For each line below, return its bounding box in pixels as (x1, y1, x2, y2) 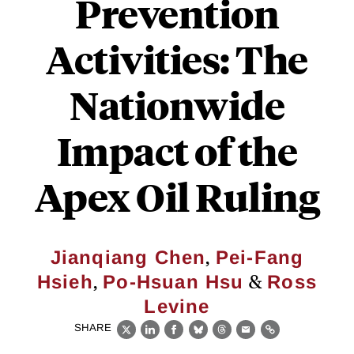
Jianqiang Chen (50, 247, 206, 268)
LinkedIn (149, 331, 202, 345)
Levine (144, 296, 210, 317)
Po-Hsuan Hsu (103, 271, 244, 292)
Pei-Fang (215, 247, 304, 268)
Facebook (173, 331, 234, 345)
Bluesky (198, 331, 247, 345)
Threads (221, 331, 272, 345)
